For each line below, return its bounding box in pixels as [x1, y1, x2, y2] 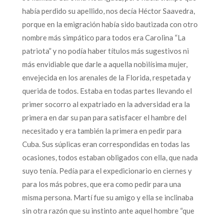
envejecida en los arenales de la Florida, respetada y [22, 73, 191, 82]
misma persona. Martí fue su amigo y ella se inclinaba [22, 192, 193, 202]
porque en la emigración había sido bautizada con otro [22, 19, 198, 29]
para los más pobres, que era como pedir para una [22, 179, 181, 188]
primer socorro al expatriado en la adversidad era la [22, 99, 190, 109]
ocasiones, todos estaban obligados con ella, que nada [22, 152, 198, 162]
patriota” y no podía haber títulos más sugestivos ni [22, 46, 189, 55]
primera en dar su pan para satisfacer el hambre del [22, 112, 186, 122]
